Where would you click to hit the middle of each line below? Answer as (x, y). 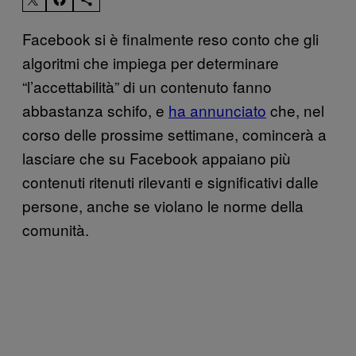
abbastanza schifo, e (95, 110)
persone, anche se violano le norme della (163, 205)
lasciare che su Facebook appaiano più (157, 157)
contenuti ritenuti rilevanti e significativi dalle (170, 181)
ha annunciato (217, 110)
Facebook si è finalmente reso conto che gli (170, 38)
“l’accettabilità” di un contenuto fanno (147, 86)
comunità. (56, 229)
